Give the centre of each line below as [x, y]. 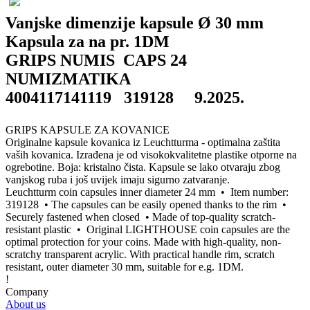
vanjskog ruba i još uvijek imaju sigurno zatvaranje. [118, 179]
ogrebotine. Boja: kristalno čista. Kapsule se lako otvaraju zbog [143, 167]
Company [27, 291]
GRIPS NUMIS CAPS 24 [100, 60]
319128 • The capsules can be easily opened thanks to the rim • [146, 204]
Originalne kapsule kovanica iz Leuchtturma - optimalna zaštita [143, 142]
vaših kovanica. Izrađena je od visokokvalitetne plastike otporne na [151, 154]
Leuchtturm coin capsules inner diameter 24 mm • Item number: [147, 192]
